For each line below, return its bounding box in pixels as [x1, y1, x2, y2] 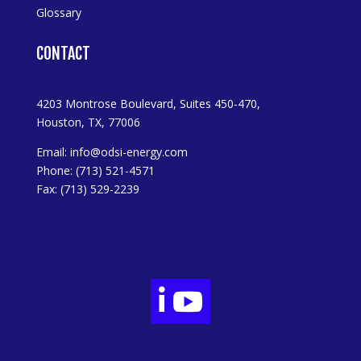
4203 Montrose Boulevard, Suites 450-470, [35, 95, 260, 111]
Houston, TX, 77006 [35, 114, 140, 130]
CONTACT [35, 43, 90, 64]
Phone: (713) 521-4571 [35, 162, 155, 178]
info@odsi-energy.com [69, 143, 188, 160]
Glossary [35, 4, 81, 20]
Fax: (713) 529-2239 [35, 180, 139, 197]
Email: [35, 143, 70, 160]
